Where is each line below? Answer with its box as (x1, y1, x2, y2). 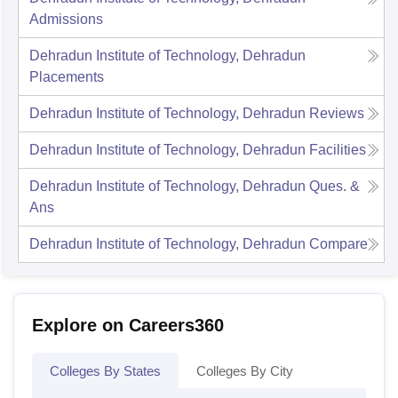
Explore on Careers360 (32, 315, 224, 336)
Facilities (309, 142, 366, 158)
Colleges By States (50, 363, 161, 379)
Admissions (29, 12, 103, 28)
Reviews (309, 106, 364, 122)
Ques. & (309, 179, 360, 195)
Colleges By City (196, 363, 293, 379)
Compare (309, 236, 368, 252)
